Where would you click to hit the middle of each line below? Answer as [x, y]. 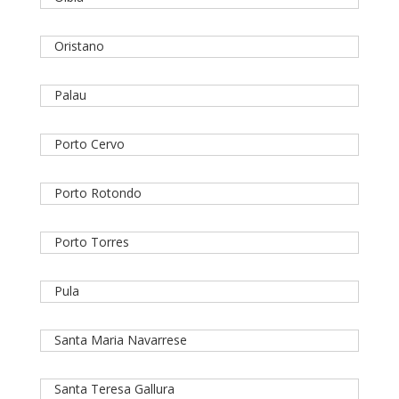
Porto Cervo [89, 144]
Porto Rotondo [98, 193]
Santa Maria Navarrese [120, 340]
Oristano [79, 46]
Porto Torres [91, 242]
